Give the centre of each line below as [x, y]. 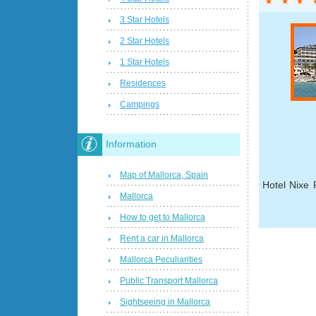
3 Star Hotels [145, 20]
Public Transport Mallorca [169, 280]
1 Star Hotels [145, 62]
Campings [140, 105]
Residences [143, 84]
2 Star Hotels [145, 41]
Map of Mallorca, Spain [164, 175]
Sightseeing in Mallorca [165, 302]
